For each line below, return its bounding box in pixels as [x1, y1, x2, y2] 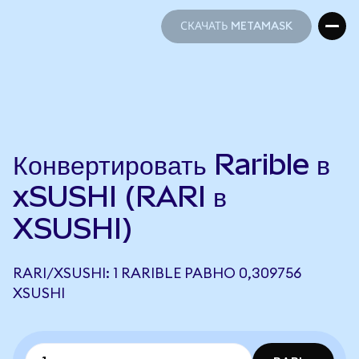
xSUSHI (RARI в [13, 179, 227, 213]
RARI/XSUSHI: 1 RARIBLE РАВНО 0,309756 [13, 266, 301, 280]
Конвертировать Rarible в [13, 147, 330, 181]
